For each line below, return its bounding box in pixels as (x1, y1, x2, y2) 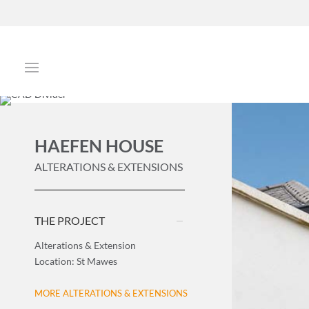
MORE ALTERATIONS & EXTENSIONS (34, 287, 188, 299)
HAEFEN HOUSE (34, 135, 163, 156)
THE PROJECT (34, 214, 105, 227)
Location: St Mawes (34, 255, 117, 267)
